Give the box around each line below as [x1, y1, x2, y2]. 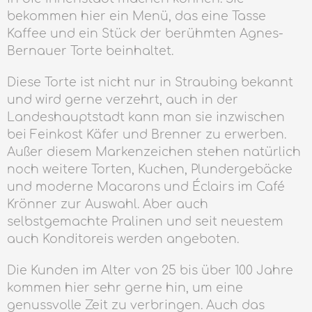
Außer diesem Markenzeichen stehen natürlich [7, 146, 301, 159]
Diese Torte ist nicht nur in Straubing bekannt [7, 76, 293, 89]
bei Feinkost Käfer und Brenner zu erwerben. [7, 128, 286, 141]
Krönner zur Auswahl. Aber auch [7, 198, 208, 211]
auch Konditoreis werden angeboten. [7, 233, 242, 246]
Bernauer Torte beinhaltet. [7, 45, 173, 58]
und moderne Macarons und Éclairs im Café [7, 180, 285, 194]
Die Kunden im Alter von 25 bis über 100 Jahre [7, 264, 293, 277]
